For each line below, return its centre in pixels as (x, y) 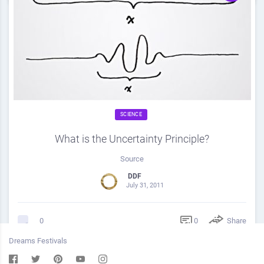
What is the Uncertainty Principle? (132, 139)
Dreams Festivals (38, 241)
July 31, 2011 (145, 185)
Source (132, 159)
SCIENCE (131, 114)
